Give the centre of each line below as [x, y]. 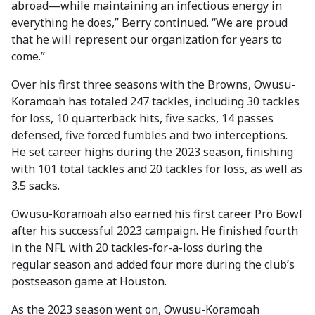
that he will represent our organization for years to [147, 39]
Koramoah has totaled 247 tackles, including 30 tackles [155, 101]
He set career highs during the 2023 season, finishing [152, 152]
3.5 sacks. [36, 186]
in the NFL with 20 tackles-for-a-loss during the [137, 247]
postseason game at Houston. [89, 281]
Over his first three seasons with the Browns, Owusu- [153, 84]
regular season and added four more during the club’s [153, 264]
